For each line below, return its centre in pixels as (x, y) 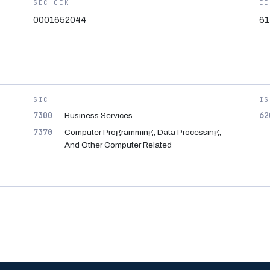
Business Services (98, 115)
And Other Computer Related (118, 145)
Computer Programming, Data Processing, (143, 132)
